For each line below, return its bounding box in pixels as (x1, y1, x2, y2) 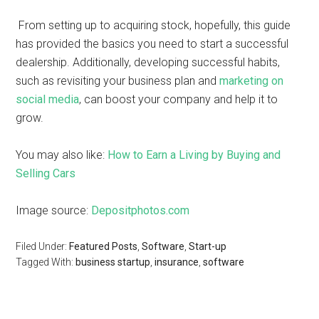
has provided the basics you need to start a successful (16, 37, 289, 51)
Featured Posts (69, 241, 138, 252)
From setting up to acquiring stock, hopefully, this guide (19, 19, 291, 32)
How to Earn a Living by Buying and (108, 148, 281, 162)
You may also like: (16, 148, 108, 162)
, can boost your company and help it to (79, 93, 278, 106)
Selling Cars (16, 167, 76, 180)
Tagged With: (16, 256, 76, 268)
